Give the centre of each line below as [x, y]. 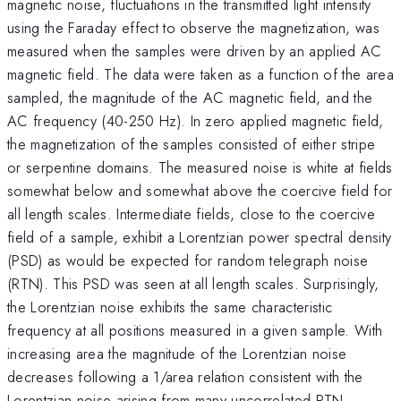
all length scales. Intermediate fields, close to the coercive [191, 213]
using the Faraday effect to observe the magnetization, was [193, 27]
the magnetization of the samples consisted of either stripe [192, 144]
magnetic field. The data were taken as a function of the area [200, 74]
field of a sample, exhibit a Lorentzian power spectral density [200, 237]
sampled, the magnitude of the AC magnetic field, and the [190, 97]
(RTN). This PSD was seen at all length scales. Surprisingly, [193, 283]
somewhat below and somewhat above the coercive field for [200, 190]
